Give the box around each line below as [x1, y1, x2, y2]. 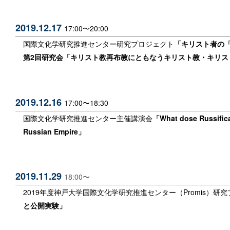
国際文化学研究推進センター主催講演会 [23, 112, 152, 123]
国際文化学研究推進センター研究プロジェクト [23, 39, 174, 49]
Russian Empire [23, 126, 78, 137]
